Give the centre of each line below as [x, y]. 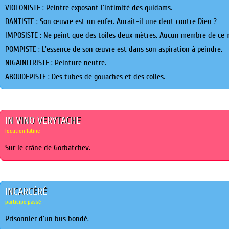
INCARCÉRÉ [26, 191]
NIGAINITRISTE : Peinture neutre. [56, 63]
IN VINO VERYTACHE [43, 120]
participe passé [23, 202]
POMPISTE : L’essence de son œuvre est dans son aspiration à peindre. [114, 49]
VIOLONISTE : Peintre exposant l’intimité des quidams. [89, 8]
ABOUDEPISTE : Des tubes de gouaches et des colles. [85, 77]
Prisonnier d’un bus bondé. [47, 219]
